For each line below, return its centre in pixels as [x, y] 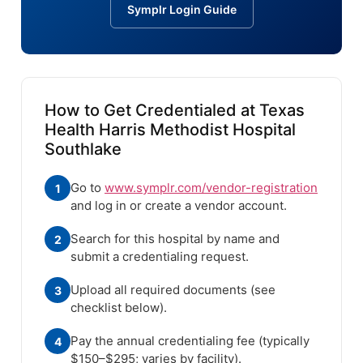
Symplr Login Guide [181, 10]
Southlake [83, 149]
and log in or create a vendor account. [179, 206]
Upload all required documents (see [173, 290]
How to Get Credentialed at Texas [175, 111]
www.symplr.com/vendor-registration [211, 188]
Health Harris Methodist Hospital [170, 130]
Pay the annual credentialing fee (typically [190, 341]
